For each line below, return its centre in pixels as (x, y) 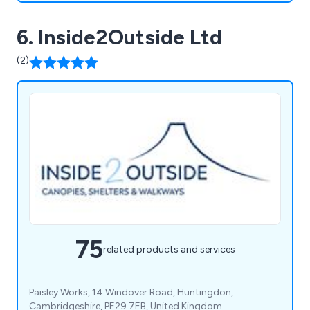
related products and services (169, 250)
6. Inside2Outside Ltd (119, 37)
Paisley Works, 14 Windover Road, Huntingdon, (131, 292)
